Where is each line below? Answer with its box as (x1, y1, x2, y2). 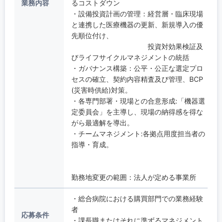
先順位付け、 (71, 31, 113, 40)
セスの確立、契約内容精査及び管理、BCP (71, 74, 203, 83)
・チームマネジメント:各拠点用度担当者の (71, 129, 205, 138)
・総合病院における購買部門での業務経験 (71, 194, 203, 203)
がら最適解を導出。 (71, 118, 134, 127)
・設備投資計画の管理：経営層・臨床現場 (71, 9, 203, 18)
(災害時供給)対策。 (71, 85, 132, 94)
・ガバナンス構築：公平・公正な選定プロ (71, 63, 203, 72)
